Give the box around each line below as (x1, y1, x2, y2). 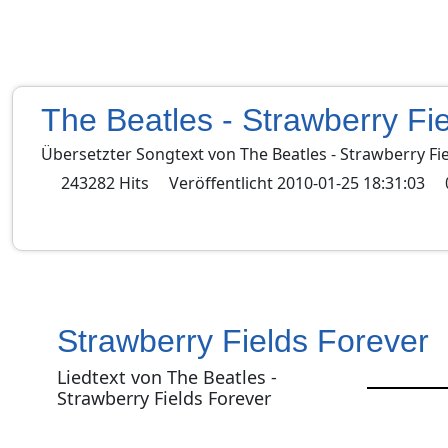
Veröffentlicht (169, 172, 273, 195)
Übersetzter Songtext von (41, 142, 240, 165)
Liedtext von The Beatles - (57, 364, 277, 389)
